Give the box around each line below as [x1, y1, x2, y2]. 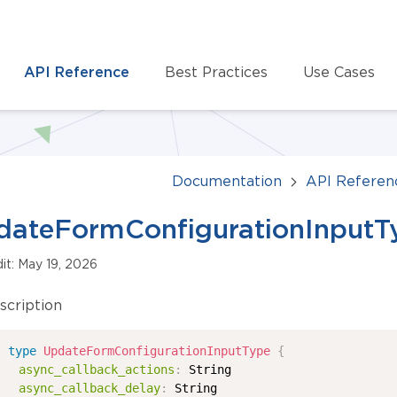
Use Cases [303, 63, 375, 80]
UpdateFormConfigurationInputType [43, 344, 271, 358]
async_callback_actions [19, 362, 175, 377]
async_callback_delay [19, 381, 161, 395]
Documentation [172, 173, 282, 189]
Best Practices [165, 63, 268, 80]
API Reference [24, 63, 129, 80]
